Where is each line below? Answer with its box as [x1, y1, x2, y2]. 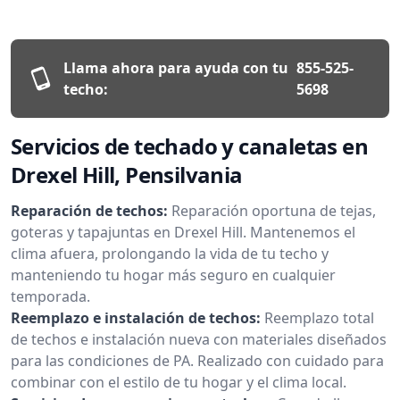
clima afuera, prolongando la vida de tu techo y [11, 243, 329, 263]
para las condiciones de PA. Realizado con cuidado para [11, 350, 384, 371]
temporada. [11, 286, 90, 306]
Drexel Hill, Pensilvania [11, 159, 243, 189]
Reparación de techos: [11, 200, 168, 221]
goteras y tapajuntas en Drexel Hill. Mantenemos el [11, 221, 355, 242]
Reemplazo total [264, 307, 374, 328]
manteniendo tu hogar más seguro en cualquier [11, 264, 336, 285]
